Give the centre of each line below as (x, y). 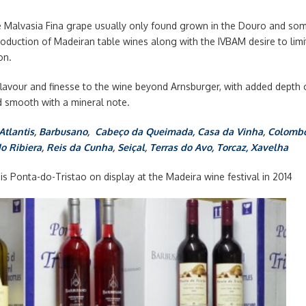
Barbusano (63, 131)
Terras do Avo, (182, 147)
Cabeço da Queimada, (145, 131)
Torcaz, (232, 147)
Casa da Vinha (230, 131)
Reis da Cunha (80, 147)
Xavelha (269, 147)
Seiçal (131, 147)
